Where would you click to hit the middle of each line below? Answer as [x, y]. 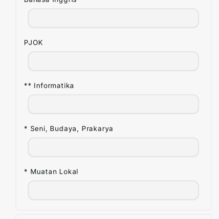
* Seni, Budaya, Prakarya [69, 128]
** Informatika [49, 85]
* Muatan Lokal [51, 171]
